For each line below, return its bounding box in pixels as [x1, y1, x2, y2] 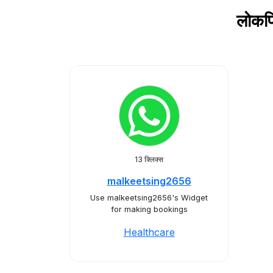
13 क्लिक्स [135, 155, 163, 164]
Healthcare [123, 226, 175, 238]
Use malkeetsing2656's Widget [90, 193, 208, 202]
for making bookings [110, 205, 188, 214]
